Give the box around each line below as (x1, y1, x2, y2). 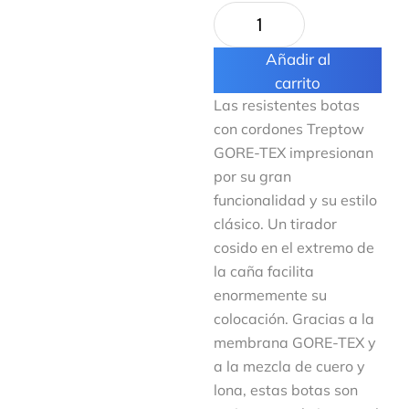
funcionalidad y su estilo (214, 191, 377, 209)
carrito (275, 73, 320, 92)
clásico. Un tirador (214, 215, 337, 233)
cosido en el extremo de (214, 238, 374, 257)
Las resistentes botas (214, 96, 360, 114)
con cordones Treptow (214, 120, 364, 138)
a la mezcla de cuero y (214, 357, 365, 375)
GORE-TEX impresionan (214, 143, 373, 162)
